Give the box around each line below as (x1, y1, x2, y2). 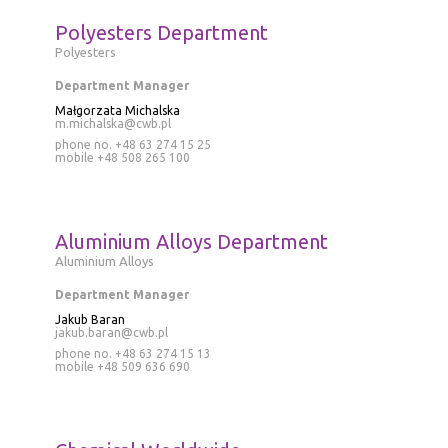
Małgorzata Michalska (54, 104, 180, 117)
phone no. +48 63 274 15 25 (54, 138, 211, 151)
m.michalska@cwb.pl (54, 117, 171, 130)
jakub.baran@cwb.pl (54, 326, 168, 339)
